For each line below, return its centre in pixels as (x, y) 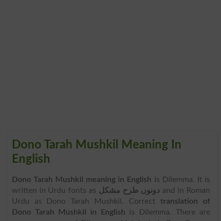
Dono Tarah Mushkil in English (69, 212)
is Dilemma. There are (168, 212)
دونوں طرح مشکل (129, 190)
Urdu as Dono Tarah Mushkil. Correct (86, 201)
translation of (185, 201)
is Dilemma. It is (182, 179)
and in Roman (185, 190)
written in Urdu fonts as (55, 190)
